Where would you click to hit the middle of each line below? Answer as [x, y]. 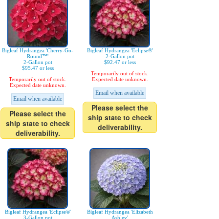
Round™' [38, 56]
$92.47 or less [120, 62]
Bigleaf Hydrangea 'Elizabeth [120, 212]
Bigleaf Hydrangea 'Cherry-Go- [38, 50]
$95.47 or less [38, 68]
